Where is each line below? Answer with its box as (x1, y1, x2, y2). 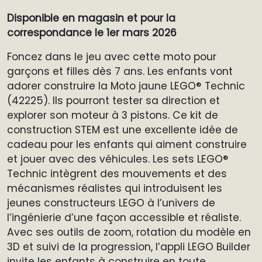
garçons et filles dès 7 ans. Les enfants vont (7, 64, 233, 78)
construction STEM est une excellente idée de (7, 122, 238, 137)
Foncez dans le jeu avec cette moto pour (7, 49, 216, 64)
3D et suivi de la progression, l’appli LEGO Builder (7, 239, 250, 254)
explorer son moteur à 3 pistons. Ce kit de (7, 108, 218, 122)
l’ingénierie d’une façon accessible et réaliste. (7, 210, 241, 225)
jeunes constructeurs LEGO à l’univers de (7, 195, 215, 210)
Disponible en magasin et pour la (7, 11, 175, 25)
